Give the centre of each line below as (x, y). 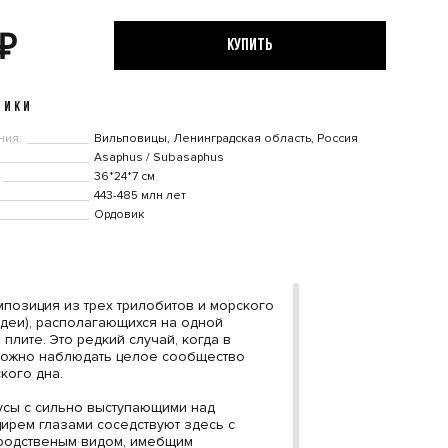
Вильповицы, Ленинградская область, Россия (225, 138)
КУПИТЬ (250, 45)
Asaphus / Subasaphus (158, 157)
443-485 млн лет (139, 195)
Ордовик (118, 214)
